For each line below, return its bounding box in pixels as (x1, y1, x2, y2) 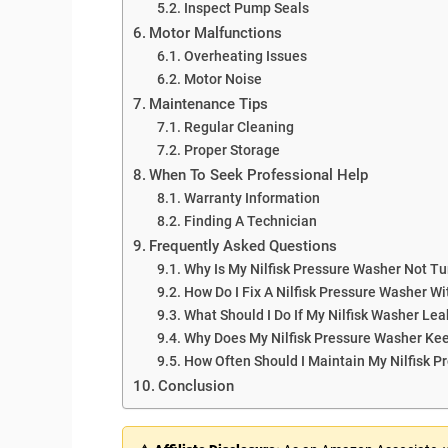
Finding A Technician (183, 212, 317, 229)
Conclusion (158, 376, 235, 395)
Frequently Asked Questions (149, 236, 338, 255)
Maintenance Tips (149, 94, 269, 113)
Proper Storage (183, 141, 280, 158)
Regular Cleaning (183, 118, 294, 135)
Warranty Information (183, 189, 320, 206)
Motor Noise (183, 70, 262, 87)
